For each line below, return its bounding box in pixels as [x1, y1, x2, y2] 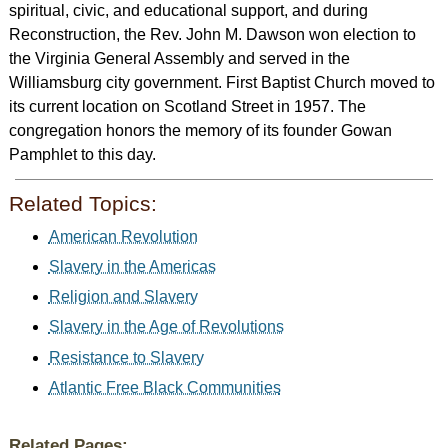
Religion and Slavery [48, 288, 198, 306]
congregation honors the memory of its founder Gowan [8, 122, 392, 140]
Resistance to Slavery [48, 348, 204, 366]
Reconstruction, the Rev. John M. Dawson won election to [8, 26, 416, 44]
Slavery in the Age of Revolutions [48, 318, 284, 336]
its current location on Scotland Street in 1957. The [8, 98, 366, 116]
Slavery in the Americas [48, 258, 216, 276]
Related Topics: [8, 192, 157, 216]
